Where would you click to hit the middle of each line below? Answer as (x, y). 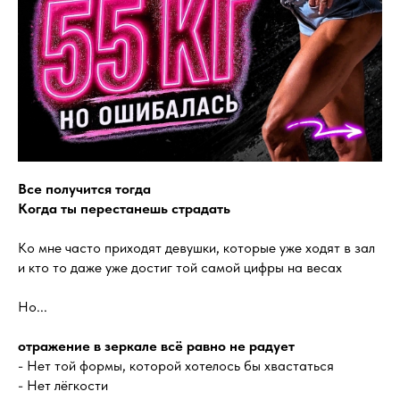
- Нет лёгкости (63, 385)
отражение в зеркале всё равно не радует (156, 346)
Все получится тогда (84, 189)
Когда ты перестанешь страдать (124, 208)
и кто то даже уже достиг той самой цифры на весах (180, 267)
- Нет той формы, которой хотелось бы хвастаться (176, 366)
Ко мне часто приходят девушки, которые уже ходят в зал (196, 248)
